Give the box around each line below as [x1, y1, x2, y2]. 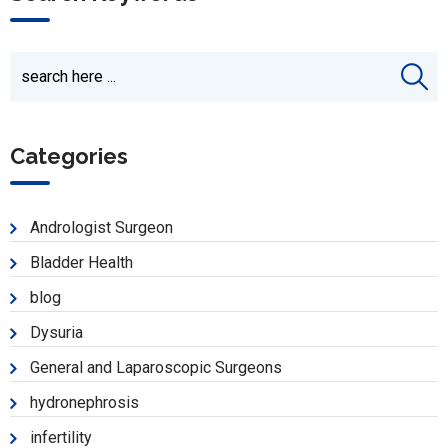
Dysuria [30, 323, 83, 343]
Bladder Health [30, 253, 133, 273]
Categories [10, 143, 128, 170]
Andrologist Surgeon [30, 218, 173, 238]
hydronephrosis [30, 393, 139, 413]
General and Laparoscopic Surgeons [30, 358, 282, 378]
